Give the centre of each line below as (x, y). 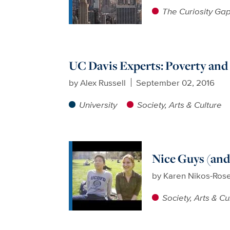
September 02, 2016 (176, 82)
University (98, 104)
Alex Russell (103, 82)
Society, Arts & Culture (179, 104)
